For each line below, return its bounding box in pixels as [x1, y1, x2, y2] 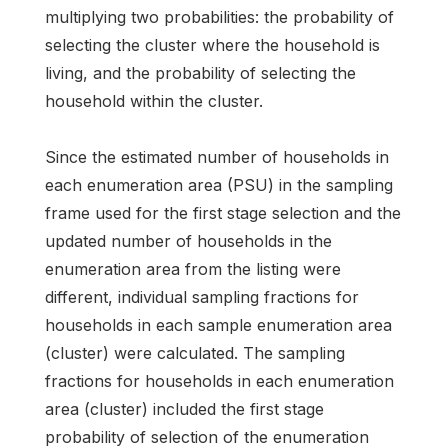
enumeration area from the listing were [45, 258, 341, 279]
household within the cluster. [45, 91, 263, 112]
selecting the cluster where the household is [45, 35, 380, 56]
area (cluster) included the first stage [45, 398, 324, 419]
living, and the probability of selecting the [45, 63, 356, 84]
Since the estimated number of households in [45, 146, 389, 167]
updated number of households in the [45, 230, 332, 251]
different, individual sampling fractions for [45, 286, 359, 307]
